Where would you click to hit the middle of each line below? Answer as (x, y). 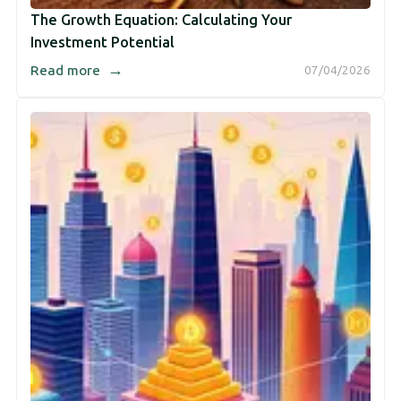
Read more (67, 71)
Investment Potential (102, 42)
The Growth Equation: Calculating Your (161, 20)
